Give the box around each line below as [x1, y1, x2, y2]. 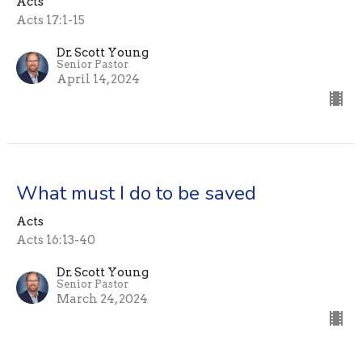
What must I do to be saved [16, 180, 256, 207]
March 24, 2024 [57, 292, 148, 307]
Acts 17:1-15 [16, 13, 85, 28]
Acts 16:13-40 [16, 233, 95, 248]
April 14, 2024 [57, 72, 140, 87]
